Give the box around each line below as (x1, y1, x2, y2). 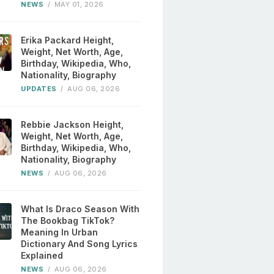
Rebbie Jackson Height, (21, 119, 124, 130)
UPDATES (21, 84, 57, 94)
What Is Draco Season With (21, 204, 140, 215)
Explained (21, 250, 64, 261)
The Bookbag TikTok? (21, 215, 115, 226)
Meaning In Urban (21, 227, 98, 238)
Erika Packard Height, (21, 35, 114, 46)
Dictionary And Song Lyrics (21, 239, 138, 250)
